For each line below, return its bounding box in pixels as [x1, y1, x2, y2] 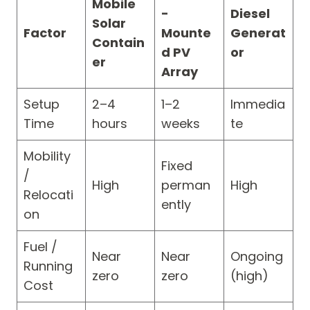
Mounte [161, 24, 211, 42]
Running [24, 257, 73, 275]
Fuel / [24, 238, 57, 256]
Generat [230, 24, 286, 42]
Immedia [230, 95, 285, 113]
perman [161, 176, 210, 194]
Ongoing [230, 248, 283, 266]
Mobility [24, 147, 71, 165]
